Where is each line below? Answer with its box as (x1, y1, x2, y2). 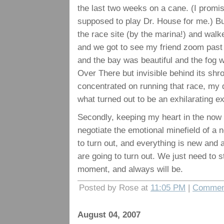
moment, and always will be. (77, 164, 183, 174)
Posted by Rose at (79, 182, 150, 192)
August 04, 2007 (77, 209, 140, 219)
